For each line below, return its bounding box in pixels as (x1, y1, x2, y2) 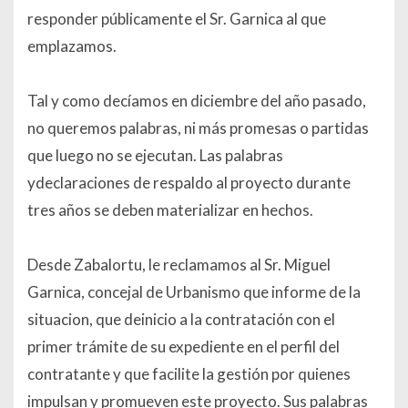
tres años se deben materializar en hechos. (27, 200, 313, 220)
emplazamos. (27, 36, 117, 56)
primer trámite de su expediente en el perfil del (27, 337, 340, 357)
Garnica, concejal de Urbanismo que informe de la (27, 282, 361, 302)
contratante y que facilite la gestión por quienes (27, 364, 351, 384)
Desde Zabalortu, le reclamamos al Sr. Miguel (27, 255, 331, 275)
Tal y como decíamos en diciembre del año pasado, (27, 91, 366, 111)
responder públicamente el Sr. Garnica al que (27, 9, 326, 29)
